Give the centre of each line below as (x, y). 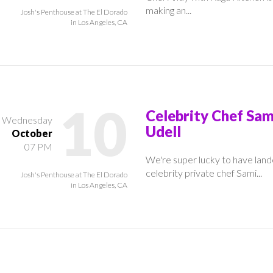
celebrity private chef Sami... (204, 172)
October (32, 133)
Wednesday (27, 119)
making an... (168, 10)
